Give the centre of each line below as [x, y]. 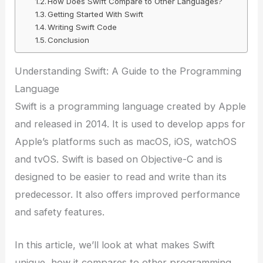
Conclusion [69, 40]
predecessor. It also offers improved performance [128, 195]
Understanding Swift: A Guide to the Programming [128, 71]
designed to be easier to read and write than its [121, 177]
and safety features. [60, 212]
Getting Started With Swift [96, 14]
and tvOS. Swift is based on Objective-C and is [119, 159]
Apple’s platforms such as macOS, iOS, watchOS [126, 142]
